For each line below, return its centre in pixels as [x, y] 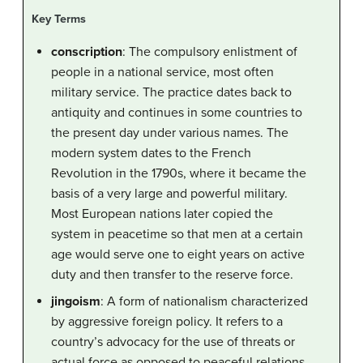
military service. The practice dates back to [171, 93]
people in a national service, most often [162, 73]
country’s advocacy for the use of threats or [173, 342]
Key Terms [59, 19]
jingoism [76, 302]
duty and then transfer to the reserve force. [172, 275]
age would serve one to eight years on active [178, 255]
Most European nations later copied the [162, 214]
